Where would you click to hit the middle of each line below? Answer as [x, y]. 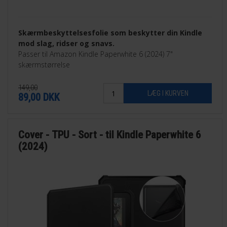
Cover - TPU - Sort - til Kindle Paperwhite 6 [110, 135]
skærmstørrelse [44, 65]
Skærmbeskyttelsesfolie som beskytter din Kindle [110, 33]
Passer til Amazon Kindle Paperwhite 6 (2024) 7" [96, 54]
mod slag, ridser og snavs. [67, 44]
